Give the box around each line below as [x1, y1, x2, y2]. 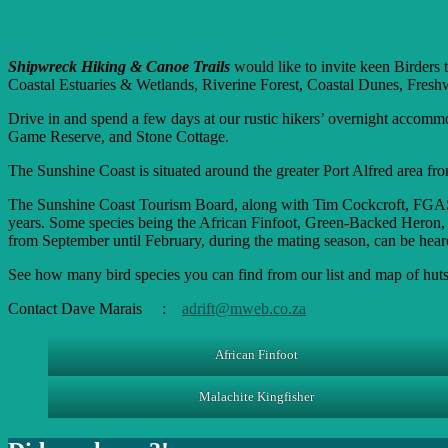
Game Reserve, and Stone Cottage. [8, 127, 229, 145]
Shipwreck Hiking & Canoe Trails [8, 57, 230, 75]
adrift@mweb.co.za [182, 299, 306, 317]
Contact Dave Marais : [8, 299, 182, 317]
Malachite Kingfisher [198, 388, 314, 404]
